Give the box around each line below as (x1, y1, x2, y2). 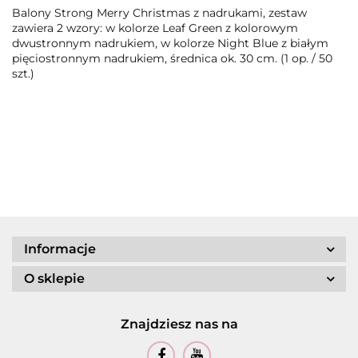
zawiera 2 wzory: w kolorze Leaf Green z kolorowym (12, 21, 298, 36)
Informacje (24, 241, 96, 257)
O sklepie (24, 271, 85, 287)
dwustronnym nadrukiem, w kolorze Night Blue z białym (12, 36, 328, 51)
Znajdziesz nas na (120, 316, 238, 332)
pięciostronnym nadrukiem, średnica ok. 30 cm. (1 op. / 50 (12, 51, 332, 66)
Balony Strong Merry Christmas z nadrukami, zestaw (12, 6, 307, 21)
